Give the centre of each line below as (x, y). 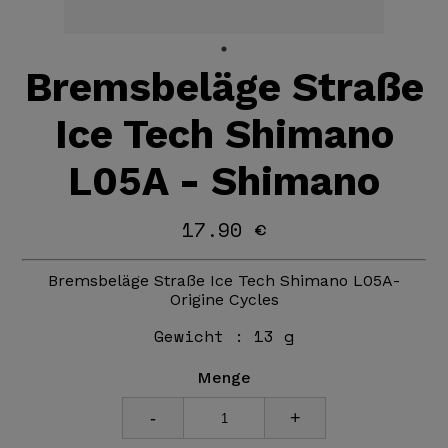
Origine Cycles (224, 299)
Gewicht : (204, 336)
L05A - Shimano (224, 181)
